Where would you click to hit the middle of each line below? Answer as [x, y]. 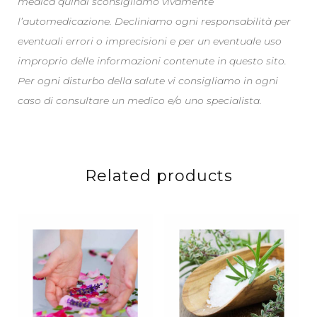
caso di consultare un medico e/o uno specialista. [140, 100]
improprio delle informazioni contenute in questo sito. [152, 61]
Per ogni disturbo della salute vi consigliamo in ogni [148, 81]
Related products [158, 176]
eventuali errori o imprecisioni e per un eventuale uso [150, 41]
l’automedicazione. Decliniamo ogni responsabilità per [154, 21]
